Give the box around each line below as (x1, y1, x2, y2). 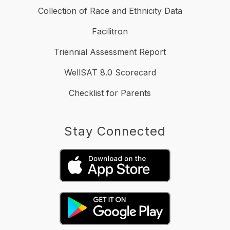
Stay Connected (64, 123, 166, 139)
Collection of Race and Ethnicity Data (37, 5, 182, 16)
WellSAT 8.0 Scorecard (64, 67, 156, 78)
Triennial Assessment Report (54, 46, 166, 57)
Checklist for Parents (69, 87, 151, 98)
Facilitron (92, 26, 128, 36)
